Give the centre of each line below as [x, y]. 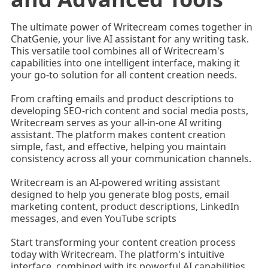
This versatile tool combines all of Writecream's [117, 51]
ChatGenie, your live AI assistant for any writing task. [130, 39]
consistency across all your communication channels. [131, 159]
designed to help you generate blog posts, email [120, 195]
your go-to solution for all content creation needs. [124, 75]
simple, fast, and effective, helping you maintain [118, 147]
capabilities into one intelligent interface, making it [125, 63]
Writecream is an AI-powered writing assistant [115, 183]
